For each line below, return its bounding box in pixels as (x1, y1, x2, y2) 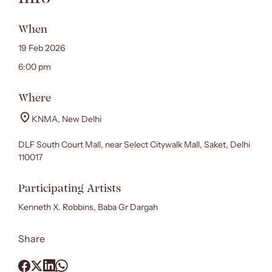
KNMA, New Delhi (32, 114, 101, 124)
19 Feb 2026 (18, 42, 65, 53)
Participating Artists (18, 182, 121, 195)
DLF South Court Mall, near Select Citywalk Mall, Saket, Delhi (18, 139, 250, 150)
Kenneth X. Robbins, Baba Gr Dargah (18, 202, 158, 212)
